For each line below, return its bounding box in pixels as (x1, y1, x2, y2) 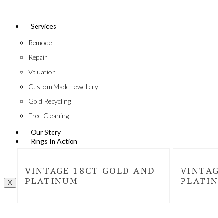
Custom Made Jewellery (28, 82, 98, 91)
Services (31, 22, 56, 31)
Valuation (28, 68, 56, 76)
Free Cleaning (28, 111, 69, 120)
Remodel (28, 38, 54, 47)
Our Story (31, 128, 61, 137)
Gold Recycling (28, 97, 71, 106)
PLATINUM (25, 175, 79, 187)
